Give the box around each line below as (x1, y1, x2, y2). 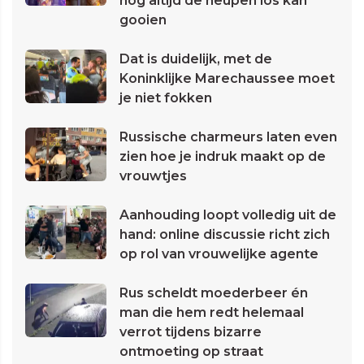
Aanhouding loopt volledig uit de (119, 207, 336, 223)
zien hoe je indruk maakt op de (119, 149, 326, 165)
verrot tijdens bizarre (119, 324, 262, 340)
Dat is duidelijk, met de (119, 51, 272, 67)
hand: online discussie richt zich (119, 227, 330, 243)
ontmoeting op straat (119, 344, 263, 360)
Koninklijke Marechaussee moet (119, 71, 335, 87)
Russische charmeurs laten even (119, 129, 337, 145)
